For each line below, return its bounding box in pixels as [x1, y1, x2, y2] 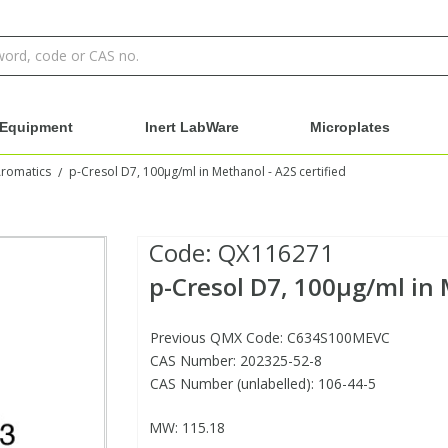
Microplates [310, 119, 391, 135]
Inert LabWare [144, 119, 239, 135]
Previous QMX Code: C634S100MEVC [149, 328, 390, 348]
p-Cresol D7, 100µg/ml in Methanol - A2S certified [69, 163, 346, 181]
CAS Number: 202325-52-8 [149, 351, 322, 371]
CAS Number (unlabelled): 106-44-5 [149, 374, 376, 394]
